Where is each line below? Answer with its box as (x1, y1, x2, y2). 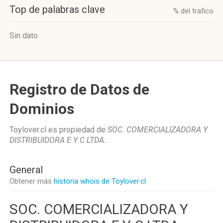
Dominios (9, 100, 74, 117)
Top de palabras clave (9, 3, 105, 15)
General (9, 164, 43, 176)
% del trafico (173, 6, 214, 15)
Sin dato (9, 31, 38, 40)
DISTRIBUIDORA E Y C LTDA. (9, 135, 106, 145)
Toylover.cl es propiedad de (9, 125, 108, 134)
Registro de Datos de (9, 81, 149, 98)
